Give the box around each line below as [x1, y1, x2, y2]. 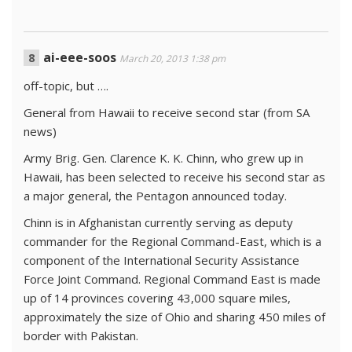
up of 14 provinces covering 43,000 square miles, [24, 290, 291, 306]
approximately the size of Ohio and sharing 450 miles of [24, 309, 325, 324]
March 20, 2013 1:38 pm [119, 52, 225, 65]
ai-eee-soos [43, 49, 116, 66]
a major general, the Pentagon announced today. [24, 188, 287, 203]
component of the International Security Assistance [24, 252, 299, 268]
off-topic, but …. [24, 78, 108, 93]
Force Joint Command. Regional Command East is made [24, 271, 321, 287]
